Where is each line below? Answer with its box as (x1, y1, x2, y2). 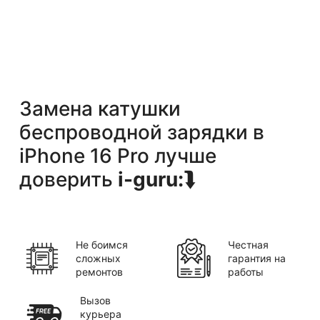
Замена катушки (19, 96, 181, 121)
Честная (228, 239, 269, 251)
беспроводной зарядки (19, 120, 248, 145)
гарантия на (228, 252, 286, 265)
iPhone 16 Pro (19, 144, 149, 169)
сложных (75, 252, 121, 265)
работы (228, 266, 264, 279)
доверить (19, 167, 118, 192)
